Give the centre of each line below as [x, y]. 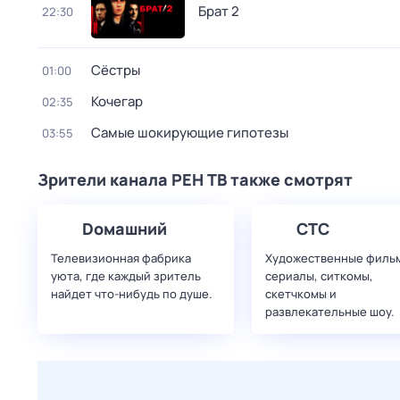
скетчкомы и [301, 294]
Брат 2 [219, 11]
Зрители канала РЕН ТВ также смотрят [195, 179]
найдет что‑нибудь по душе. [132, 294]
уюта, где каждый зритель [126, 276]
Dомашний [125, 229]
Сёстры [116, 70]
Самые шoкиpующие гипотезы [190, 133]
